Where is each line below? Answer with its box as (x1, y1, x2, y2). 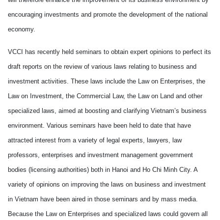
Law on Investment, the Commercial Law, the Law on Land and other (8, 92, 202, 100)
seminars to (74, 48, 111, 55)
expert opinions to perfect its (130, 48, 211, 55)
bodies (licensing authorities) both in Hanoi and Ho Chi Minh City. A (8, 166, 197, 173)
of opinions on (27, 181, 71, 188)
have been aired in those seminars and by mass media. (38, 195, 198, 203)
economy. (8, 26, 35, 33)
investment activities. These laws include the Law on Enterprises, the (8, 78, 205, 85)
